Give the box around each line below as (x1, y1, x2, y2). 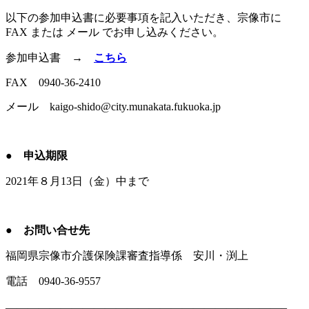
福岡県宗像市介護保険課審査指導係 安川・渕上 (6, 249, 248, 261)
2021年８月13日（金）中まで (6, 175, 149, 187)
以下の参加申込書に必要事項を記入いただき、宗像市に (6, 11, 281, 23)
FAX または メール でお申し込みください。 (6, 26, 223, 38)
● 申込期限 (6, 149, 68, 161)
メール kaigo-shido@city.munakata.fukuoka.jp (6, 100, 221, 112)
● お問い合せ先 (6, 223, 90, 236)
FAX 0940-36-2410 (6, 76, 101, 88)
